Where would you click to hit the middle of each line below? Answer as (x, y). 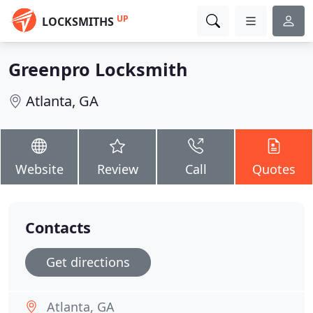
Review (117, 169)
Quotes (274, 169)
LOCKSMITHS (78, 22)
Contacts (58, 227)
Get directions (88, 262)
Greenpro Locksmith (98, 69)
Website (39, 169)
